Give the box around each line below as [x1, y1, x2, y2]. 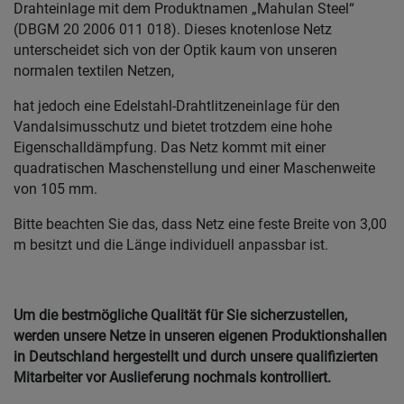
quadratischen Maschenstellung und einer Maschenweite [14, 160, 375, 178]
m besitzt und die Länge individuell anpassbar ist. [14, 236, 328, 254]
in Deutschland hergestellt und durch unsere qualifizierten [14, 348, 378, 366]
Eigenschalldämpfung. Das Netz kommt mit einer [14, 139, 326, 157]
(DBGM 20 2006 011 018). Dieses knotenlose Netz [14, 21, 332, 39]
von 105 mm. [14, 180, 97, 198]
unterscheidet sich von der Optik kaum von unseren [14, 41, 337, 60]
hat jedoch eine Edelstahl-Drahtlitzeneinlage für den [14, 97, 340, 115]
